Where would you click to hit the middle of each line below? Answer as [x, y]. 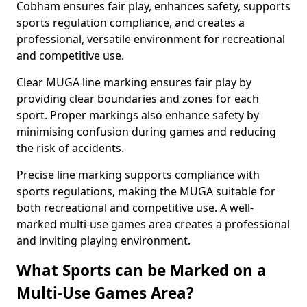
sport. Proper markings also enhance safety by [138, 115]
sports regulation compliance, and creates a [131, 23]
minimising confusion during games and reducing [146, 132]
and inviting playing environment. [103, 241]
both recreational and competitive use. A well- [135, 208]
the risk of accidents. [70, 148]
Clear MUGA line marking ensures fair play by [134, 82]
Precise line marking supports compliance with [138, 175]
